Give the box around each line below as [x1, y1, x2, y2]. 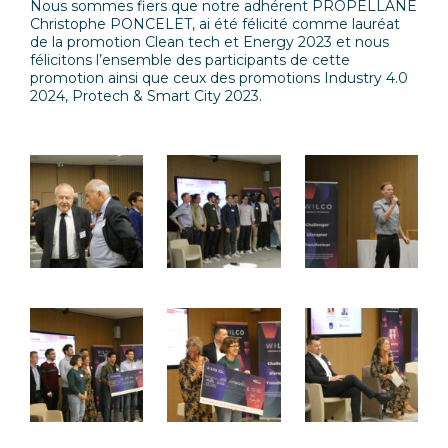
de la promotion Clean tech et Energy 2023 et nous [30, 33, 389, 51]
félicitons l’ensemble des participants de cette [30, 51, 350, 69]
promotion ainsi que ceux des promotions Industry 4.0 [30, 69, 408, 87]
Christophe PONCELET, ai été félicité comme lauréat [30, 15, 400, 33]
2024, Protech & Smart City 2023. [30, 87, 262, 105]
